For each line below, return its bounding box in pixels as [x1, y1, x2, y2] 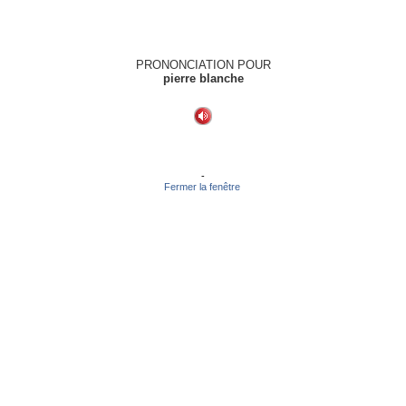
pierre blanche [162, 72, 244, 85]
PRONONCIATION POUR [135, 58, 271, 72]
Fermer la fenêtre [163, 181, 243, 192]
